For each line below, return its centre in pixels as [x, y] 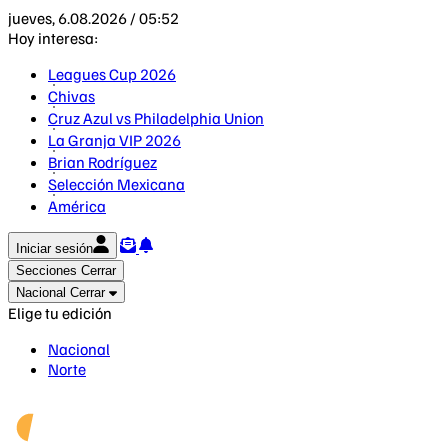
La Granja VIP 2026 [114, 140]
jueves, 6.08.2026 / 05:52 [93, 18]
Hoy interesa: [53, 38]
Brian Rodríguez [102, 162]
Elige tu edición [60, 313]
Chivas [71, 96]
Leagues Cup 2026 [112, 74]
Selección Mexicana [116, 184]
